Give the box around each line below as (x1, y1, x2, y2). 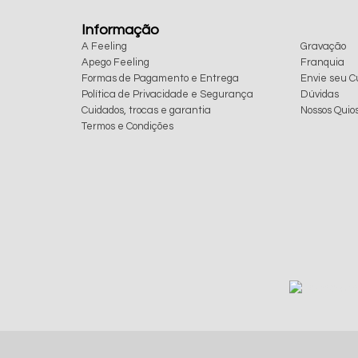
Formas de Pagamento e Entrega (82, 73, 239, 85)
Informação (82, 22, 159, 38)
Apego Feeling (82, 57, 149, 69)
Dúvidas (300, 89, 339, 101)
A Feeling (82, 41, 127, 53)
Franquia (300, 57, 344, 69)
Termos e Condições (82, 121, 173, 133)
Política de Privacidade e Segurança (82, 89, 253, 101)
